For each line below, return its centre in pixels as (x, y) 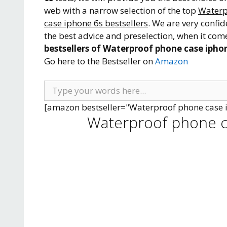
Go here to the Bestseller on (100, 61)
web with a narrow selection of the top (121, 10)
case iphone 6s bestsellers (96, 23)
